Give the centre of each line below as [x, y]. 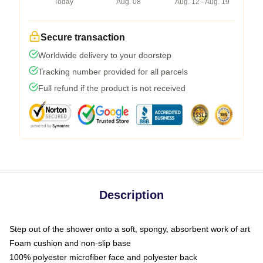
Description [131, 195]
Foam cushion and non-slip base [70, 243]
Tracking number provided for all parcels [113, 71]
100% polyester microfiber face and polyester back [103, 257]
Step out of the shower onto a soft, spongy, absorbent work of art [130, 229]
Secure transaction [83, 37]
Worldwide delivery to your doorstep [105, 55]
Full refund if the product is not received [112, 88]
